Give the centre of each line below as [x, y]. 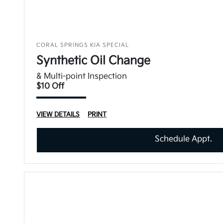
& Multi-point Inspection [82, 76]
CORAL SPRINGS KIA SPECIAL [83, 45]
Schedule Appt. [184, 139]
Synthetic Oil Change [94, 61]
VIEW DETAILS [58, 114]
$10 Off [51, 86]
